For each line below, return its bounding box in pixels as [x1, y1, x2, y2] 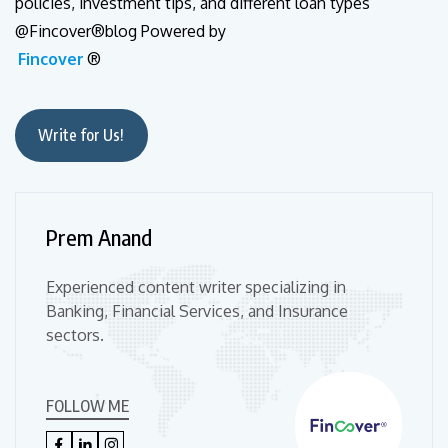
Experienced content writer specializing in [46, 276, 346, 297]
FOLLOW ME [46, 395, 129, 416]
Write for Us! [38, 124, 125, 145]
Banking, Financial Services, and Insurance [46, 300, 348, 321]
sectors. [46, 324, 104, 345]
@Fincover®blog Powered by [15, 21, 226, 42]
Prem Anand [46, 222, 152, 251]
